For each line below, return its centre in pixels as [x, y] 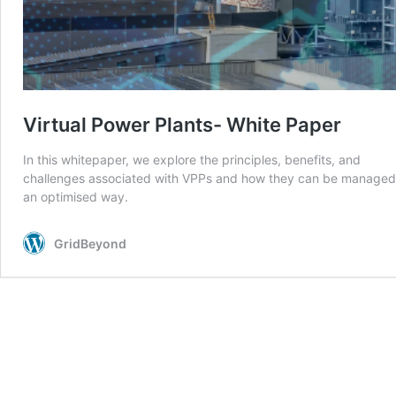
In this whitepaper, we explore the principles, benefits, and [192, 159]
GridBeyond [90, 243]
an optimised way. [76, 196]
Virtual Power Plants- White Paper [182, 124]
